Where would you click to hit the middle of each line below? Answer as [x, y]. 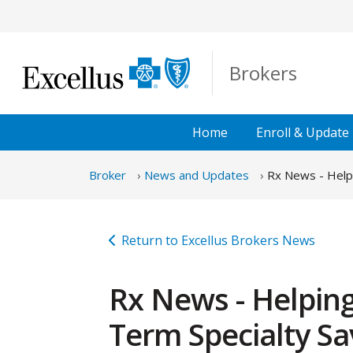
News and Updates [197, 175]
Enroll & [281, 132]
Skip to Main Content [69, 15]
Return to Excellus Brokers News [219, 240]
